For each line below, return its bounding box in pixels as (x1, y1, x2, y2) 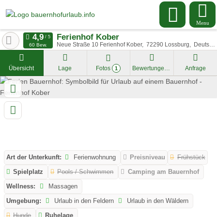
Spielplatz (13, 168, 44, 176)
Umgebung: (6, 197, 41, 205)
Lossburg (164, 42, 189, 47)
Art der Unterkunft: (6, 154, 62, 161)
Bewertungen (164, 65, 170, 72)
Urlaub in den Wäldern (125, 197, 189, 205)
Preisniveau (130, 154, 166, 161)
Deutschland (193, 42, 209, 47)
